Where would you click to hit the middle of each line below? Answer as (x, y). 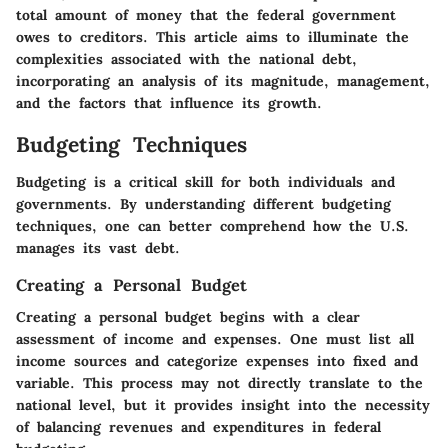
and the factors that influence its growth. (169, 102)
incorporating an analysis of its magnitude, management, (223, 80)
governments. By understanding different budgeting (203, 204)
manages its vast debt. (98, 248)
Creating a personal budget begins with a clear (188, 317)
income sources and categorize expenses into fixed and (217, 361)
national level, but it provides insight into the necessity (223, 405)
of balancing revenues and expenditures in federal (198, 427)
